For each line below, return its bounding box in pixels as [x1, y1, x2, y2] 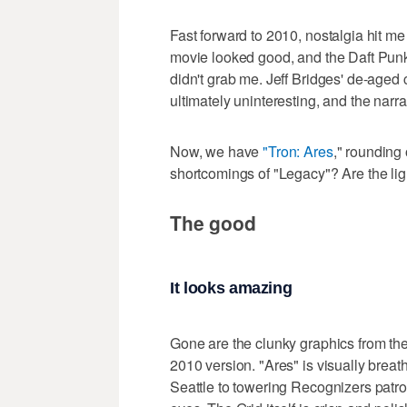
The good [170, 209, 256, 237]
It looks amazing [170, 278, 293, 297]
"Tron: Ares [263, 141, 333, 163]
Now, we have [170, 141, 263, 163]
